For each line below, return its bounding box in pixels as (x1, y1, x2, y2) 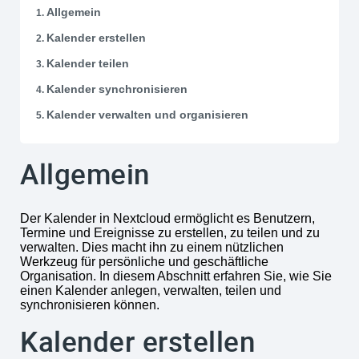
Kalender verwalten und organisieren (46, 107, 248, 121)
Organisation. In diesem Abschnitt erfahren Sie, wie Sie (20, 268, 332, 283)
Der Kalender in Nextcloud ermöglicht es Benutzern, (20, 211, 315, 225)
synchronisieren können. (20, 297, 159, 312)
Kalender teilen (46, 56, 129, 70)
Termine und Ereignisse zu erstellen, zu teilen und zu (20, 225, 320, 240)
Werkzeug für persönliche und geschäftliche (20, 254, 268, 268)
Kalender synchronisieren (46, 82, 188, 95)
